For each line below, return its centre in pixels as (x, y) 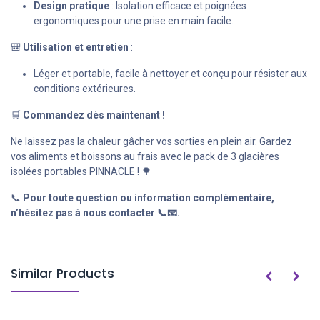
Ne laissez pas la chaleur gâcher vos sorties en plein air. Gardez (151, 141)
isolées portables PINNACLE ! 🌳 (81, 171)
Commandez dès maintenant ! (94, 115)
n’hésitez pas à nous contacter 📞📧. (95, 212)
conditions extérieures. (85, 88)
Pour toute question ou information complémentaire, (149, 197)
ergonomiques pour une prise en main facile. (134, 20)
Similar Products (62, 273)
